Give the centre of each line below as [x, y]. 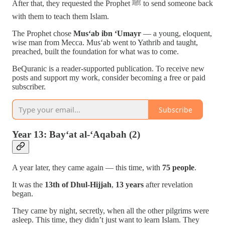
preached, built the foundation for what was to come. [95, 52]
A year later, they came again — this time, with [87, 167]
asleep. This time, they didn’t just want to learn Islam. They [106, 219]
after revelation [168, 184]
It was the [28, 184]
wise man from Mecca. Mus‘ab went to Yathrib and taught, [105, 43]
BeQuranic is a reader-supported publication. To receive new [108, 69]
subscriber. [29, 87]
